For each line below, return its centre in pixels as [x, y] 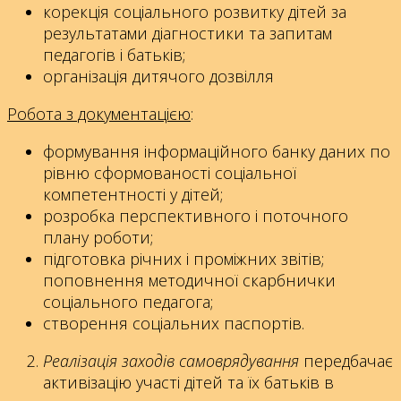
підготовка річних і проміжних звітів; [183, 259]
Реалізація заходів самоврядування [171, 361]
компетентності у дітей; [133, 195]
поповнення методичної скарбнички [189, 281]
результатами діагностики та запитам [188, 34]
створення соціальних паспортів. [174, 324]
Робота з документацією [99, 114]
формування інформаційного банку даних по [217, 152]
